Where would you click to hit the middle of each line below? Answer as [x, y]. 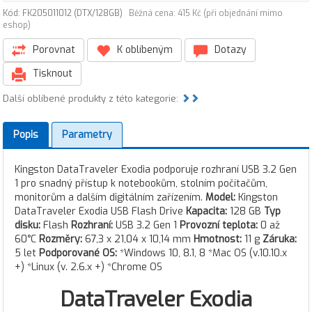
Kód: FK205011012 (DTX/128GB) [66, 13]
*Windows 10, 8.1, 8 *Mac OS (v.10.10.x [203, 253]
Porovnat [53, 50]
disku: [29, 225]
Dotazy [229, 50]
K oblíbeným [143, 50]
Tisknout [51, 73]
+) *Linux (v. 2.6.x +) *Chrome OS [88, 267]
